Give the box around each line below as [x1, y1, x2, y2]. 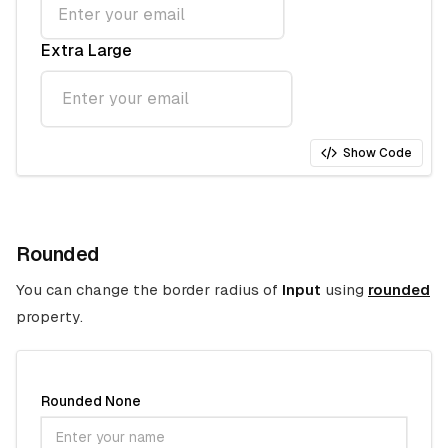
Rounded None [41, 393, 141, 409]
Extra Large [41, 41, 132, 60]
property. [16, 308, 83, 325]
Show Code [343, 146, 412, 160]
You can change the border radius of [16, 281, 282, 298]
